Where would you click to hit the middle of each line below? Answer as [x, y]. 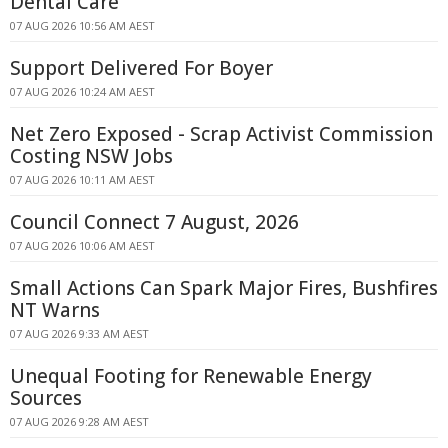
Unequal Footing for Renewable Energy [191, 376]
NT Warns [55, 310]
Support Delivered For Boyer [141, 68]
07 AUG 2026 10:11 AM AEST [82, 179]
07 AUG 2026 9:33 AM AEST [79, 333]
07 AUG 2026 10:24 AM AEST [82, 91]
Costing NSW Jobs [91, 156]
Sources [46, 398]
